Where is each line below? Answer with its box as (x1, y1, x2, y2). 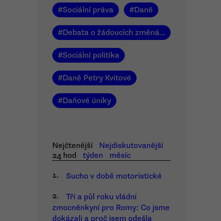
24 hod (52, 150, 76, 160)
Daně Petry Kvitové (63, 73, 131, 83)
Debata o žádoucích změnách (63, 28, 159, 37)
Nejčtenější (52, 141, 93, 150)
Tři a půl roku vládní (66, 192, 137, 202)
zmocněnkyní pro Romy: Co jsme (52, 203, 170, 213)
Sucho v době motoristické (66, 171, 162, 181)
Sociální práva (63, 5, 113, 15)
